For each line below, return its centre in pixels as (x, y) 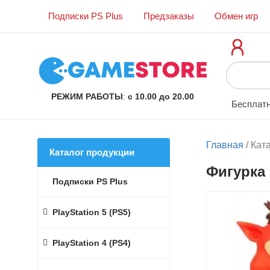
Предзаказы (169, 16)
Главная (225, 145)
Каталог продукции (92, 152)
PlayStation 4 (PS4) (92, 243)
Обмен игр (236, 16)
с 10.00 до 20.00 (159, 96)
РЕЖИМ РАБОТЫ (87, 96)
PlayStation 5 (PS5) (92, 212)
